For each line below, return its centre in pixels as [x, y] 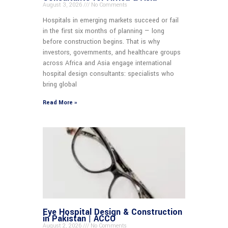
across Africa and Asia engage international [107, 63]
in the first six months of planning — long [104, 31]
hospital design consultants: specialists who [108, 74]
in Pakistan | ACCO [79, 218]
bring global [60, 84]
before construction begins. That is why [101, 41]
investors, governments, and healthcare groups [112, 52]
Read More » [60, 102]
